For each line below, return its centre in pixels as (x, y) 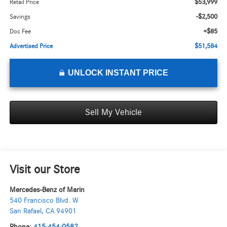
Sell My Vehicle (113, 113)
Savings (20, 17)
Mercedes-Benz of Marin (47, 190)
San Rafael (25, 211)
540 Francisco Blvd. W (44, 201)
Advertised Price (31, 47)
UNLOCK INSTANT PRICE (118, 73)
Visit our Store (45, 170)
